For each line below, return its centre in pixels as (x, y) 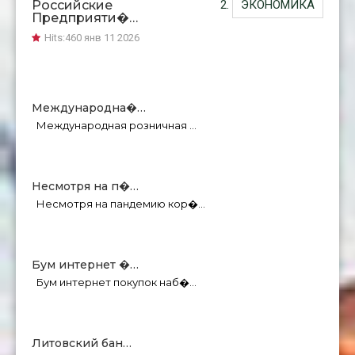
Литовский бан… (82, 344)
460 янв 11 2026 (102, 38)
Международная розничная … (114, 126)
